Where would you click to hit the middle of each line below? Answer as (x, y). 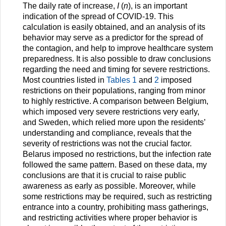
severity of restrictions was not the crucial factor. (107, 144)
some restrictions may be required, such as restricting (117, 197)
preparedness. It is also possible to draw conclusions (117, 59)
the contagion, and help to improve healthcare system (118, 48)
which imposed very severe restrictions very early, (111, 112)
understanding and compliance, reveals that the (107, 133)
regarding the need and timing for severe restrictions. (116, 70)
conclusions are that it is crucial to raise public (104, 176)
